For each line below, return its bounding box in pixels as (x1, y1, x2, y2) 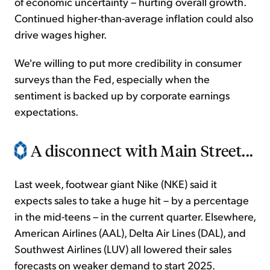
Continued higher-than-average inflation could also (14, 11, 253, 25)
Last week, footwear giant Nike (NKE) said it (14, 177, 217, 191)
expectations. (14, 104, 78, 119)
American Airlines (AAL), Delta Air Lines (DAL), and (14, 225, 246, 240)
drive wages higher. (14, 27, 107, 42)
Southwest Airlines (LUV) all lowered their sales (14, 242, 231, 256)
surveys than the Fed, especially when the (14, 72, 210, 86)
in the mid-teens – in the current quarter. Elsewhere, (14, 209, 256, 224)
